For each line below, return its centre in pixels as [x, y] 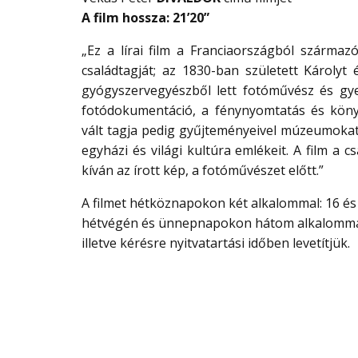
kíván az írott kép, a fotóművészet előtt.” [203, 170]
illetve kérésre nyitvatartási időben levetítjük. [216, 243]
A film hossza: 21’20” [145, 18]
